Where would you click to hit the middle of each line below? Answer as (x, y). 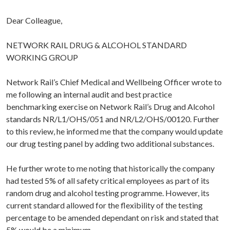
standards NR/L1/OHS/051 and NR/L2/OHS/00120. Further (113, 119)
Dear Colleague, (34, 21)
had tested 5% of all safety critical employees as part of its (108, 181)
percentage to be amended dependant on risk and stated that (112, 218)
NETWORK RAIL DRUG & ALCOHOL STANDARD (97, 45)
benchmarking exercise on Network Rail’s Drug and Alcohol (110, 107)
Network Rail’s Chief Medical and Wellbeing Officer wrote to (114, 82)
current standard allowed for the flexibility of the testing (104, 205)
